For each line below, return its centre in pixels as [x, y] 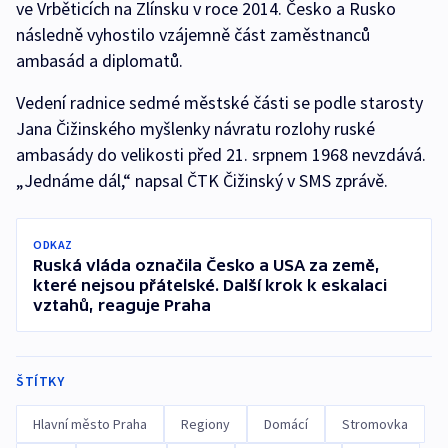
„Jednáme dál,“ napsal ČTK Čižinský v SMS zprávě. [202, 181]
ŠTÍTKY [40, 381]
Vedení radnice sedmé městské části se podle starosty [219, 103]
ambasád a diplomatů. [99, 61]
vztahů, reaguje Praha [122, 305]
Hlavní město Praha [90, 424]
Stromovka [375, 424]
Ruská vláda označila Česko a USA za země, [206, 265]
